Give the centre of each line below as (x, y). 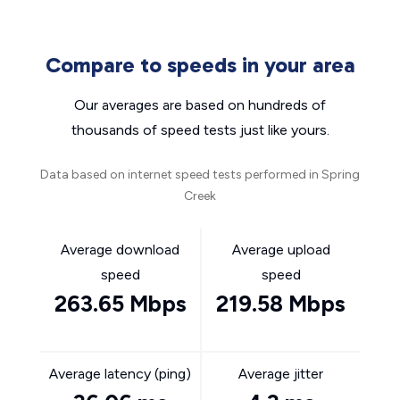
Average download (120, 250)
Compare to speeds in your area (200, 65)
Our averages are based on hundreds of (200, 105)
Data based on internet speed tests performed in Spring (200, 175)
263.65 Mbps (120, 304)
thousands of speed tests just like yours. (200, 130)
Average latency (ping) (120, 374)
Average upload (281, 250)
